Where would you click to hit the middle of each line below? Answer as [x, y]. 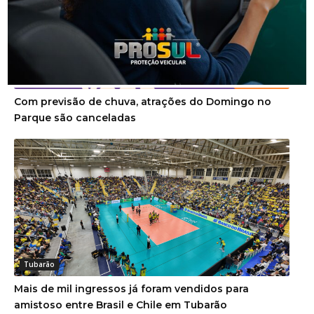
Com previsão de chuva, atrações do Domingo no [143, 101]
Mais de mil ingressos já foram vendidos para [131, 289]
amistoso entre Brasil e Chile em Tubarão [121, 305]
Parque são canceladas [75, 117]
